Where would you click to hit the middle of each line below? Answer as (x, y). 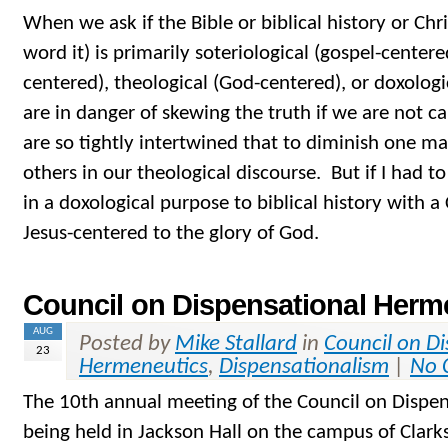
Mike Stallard (236, 345)
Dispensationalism (304, 368)
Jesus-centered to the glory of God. (171, 234)
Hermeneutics (143, 368)
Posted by (127, 345)
